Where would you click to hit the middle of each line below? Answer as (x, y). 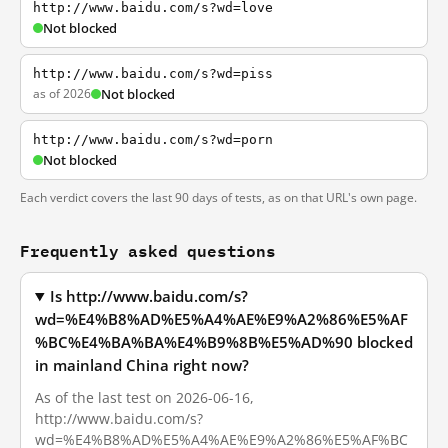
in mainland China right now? (142, 365)
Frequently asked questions (148, 250)
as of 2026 (62, 93)
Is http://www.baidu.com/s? (149, 296)
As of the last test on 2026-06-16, (144, 397)
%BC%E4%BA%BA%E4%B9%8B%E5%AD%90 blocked (224, 342)
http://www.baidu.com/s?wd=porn (153, 139)
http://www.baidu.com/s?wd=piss (153, 73)
